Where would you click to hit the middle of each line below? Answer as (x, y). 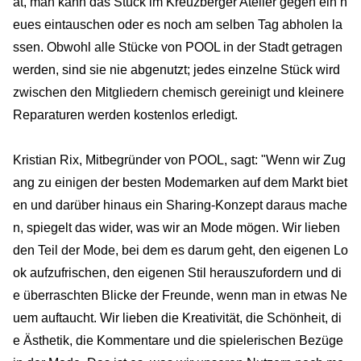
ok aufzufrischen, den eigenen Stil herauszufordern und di (177, 272)
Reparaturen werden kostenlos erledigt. (125, 114)
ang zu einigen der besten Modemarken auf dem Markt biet (180, 182)
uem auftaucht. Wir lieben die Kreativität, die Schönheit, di (177, 317)
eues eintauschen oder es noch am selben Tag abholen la (178, 24)
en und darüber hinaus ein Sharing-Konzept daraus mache (180, 205)
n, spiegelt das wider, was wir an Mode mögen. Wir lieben (176, 227)
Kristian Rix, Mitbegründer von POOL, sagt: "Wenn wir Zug (179, 160)
